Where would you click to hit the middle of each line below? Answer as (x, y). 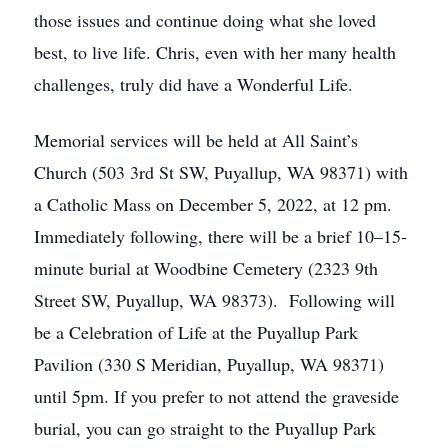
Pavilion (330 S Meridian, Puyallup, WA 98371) (209, 364)
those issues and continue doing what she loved (205, 20)
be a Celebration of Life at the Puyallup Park (196, 332)
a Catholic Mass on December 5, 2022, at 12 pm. (213, 204)
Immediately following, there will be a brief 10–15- (220, 236)
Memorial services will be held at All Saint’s (196, 140)
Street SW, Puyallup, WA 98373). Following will (214, 300)
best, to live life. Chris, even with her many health (215, 52)
